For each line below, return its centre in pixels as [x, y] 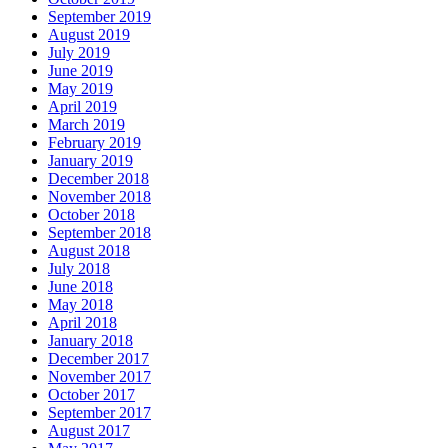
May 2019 [80, 89]
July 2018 [79, 269]
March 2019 [86, 125]
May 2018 [80, 305]
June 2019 [80, 71]
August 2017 [89, 431]
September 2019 [99, 17]
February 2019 [94, 143]
